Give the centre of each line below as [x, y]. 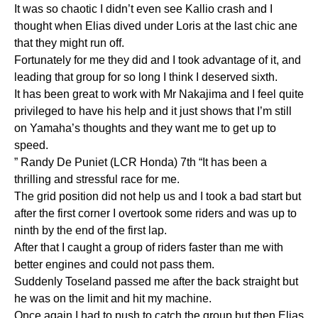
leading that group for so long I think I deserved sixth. [146, 77]
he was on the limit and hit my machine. [113, 298]
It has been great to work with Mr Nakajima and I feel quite [159, 94]
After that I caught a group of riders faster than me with [149, 247]
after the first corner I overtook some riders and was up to [155, 213]
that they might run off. [69, 43]
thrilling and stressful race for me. [97, 179]
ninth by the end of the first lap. [91, 230]
